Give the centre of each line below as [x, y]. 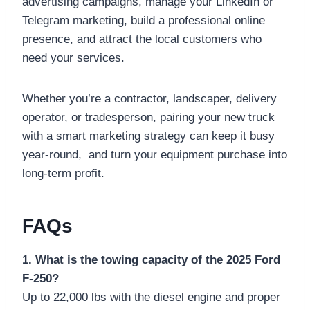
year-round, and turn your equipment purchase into [155, 154]
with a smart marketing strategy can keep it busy [148, 136]
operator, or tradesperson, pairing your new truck [148, 117]
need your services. [73, 57]
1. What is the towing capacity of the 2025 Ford [151, 259]
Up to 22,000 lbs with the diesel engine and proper [151, 297]
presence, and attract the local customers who [142, 39]
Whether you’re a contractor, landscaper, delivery [149, 98]
